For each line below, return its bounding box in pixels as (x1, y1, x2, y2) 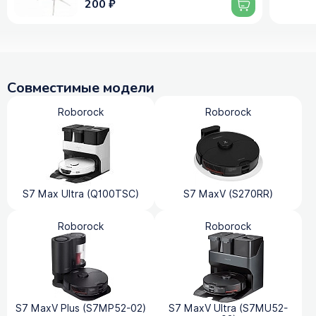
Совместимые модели (7, 78, 154, 97)
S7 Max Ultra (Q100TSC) (23, 186, 139, 201)
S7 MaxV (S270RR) (183, 186, 273, 201)
